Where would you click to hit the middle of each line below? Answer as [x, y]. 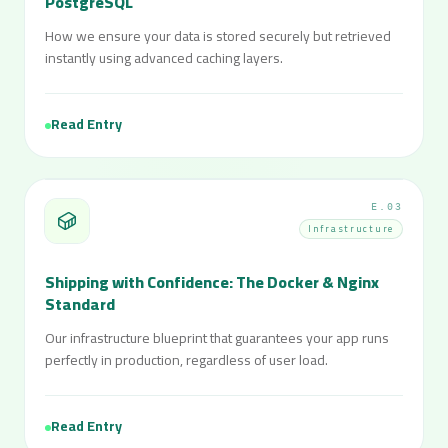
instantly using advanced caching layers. [164, 58]
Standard [80, 304]
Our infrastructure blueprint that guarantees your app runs [217, 338]
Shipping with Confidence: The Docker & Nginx [212, 282]
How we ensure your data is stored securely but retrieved [218, 36]
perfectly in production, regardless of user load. [186, 360]
